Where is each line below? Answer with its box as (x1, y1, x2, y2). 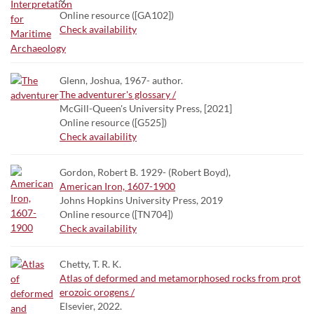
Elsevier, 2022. (60, 300, 122, 312)
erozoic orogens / (60, 286, 135, 298)
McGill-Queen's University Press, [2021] (60, 102, 232, 114)
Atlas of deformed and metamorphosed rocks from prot (60, 272, 301, 284)
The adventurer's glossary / (60, 88, 176, 100)
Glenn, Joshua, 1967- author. (60, 74, 183, 86)
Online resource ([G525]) (60, 116, 167, 128)
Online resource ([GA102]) (60, 9, 174, 21)
